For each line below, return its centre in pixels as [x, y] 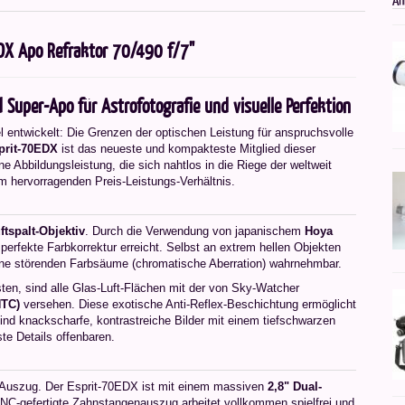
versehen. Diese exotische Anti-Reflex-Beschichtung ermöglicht [188, 304]
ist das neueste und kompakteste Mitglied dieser [187, 149]
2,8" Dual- [295, 386]
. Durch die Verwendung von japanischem [195, 231]
